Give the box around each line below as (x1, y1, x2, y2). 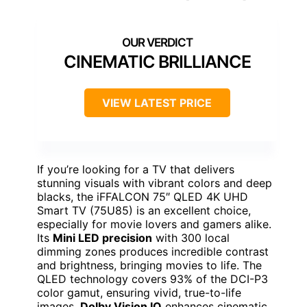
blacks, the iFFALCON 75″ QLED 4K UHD (37, 190, 248, 204)
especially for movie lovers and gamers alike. (37, 217, 271, 232)
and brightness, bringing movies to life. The (37, 258, 262, 273)
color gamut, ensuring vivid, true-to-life (37, 286, 241, 300)
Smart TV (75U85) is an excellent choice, (37, 204, 251, 218)
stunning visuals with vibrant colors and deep (37, 176, 272, 191)
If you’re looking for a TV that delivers (37, 162, 234, 177)
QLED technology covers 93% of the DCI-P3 (37, 272, 268, 286)
